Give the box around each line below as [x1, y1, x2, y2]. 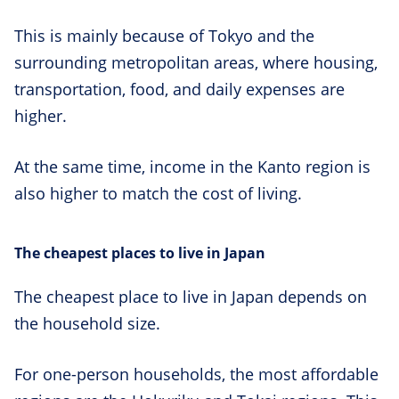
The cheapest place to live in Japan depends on [14, 285, 367, 307]
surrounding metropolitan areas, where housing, [14, 52, 378, 74]
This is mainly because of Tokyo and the [14, 25, 314, 47]
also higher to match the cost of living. [14, 183, 302, 205]
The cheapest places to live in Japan [14, 243, 265, 264]
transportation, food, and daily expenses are [14, 78, 345, 101]
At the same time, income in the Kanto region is [14, 156, 370, 178]
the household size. [14, 312, 160, 334]
